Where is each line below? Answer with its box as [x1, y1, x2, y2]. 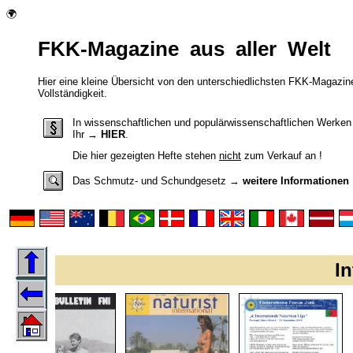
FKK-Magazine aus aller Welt [38, 37, 331, 61]
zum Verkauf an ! [241, 149, 322, 162]
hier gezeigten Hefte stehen [87, 149, 219, 162]
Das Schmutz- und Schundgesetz [72, 174, 226, 187]
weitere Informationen [243, 174, 349, 187]
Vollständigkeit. [38, 87, 107, 99]
